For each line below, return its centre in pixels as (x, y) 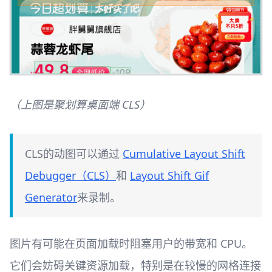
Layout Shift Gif (169, 176)
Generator (51, 198)
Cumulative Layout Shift (184, 154)
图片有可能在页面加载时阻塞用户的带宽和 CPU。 (131, 244)
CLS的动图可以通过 (74, 154)
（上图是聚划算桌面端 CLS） (80, 105)
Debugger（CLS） (70, 176)
